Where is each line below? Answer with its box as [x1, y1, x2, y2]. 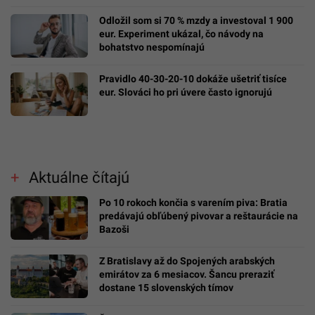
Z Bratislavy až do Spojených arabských [99, 255, 275, 267]
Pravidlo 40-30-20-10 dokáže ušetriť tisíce [99, 72, 287, 84]
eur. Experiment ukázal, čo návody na [99, 28, 264, 40]
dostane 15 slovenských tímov [99, 282, 233, 294]
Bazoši [99, 224, 129, 236]
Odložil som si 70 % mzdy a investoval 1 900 [99, 15, 293, 27]
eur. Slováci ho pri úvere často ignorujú [99, 86, 272, 98]
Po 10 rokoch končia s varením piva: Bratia [99, 197, 288, 209]
